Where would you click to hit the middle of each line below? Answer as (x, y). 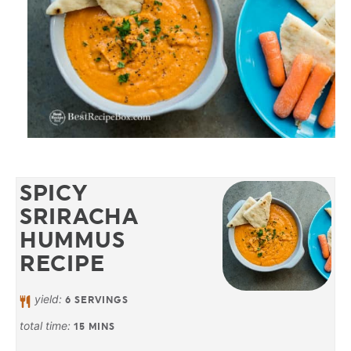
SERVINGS (101, 300)
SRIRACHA (79, 217)
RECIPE (62, 264)
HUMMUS (72, 240)
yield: (50, 299)
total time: (47, 326)
